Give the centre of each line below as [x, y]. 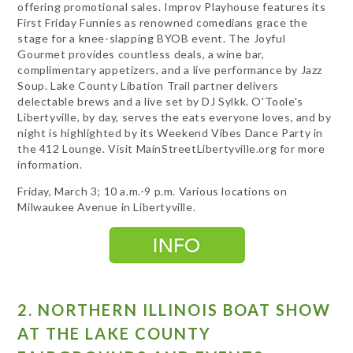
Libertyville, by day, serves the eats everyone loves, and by [175, 117]
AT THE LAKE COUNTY [115, 334]
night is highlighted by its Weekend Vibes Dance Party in [171, 132]
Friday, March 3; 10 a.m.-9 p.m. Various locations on [152, 191]
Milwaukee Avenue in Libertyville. [107, 206]
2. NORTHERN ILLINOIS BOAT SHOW [175, 310]
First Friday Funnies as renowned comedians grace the [163, 22]
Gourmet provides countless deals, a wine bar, [141, 54]
